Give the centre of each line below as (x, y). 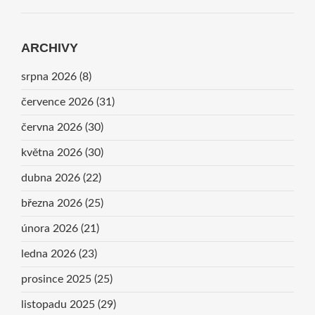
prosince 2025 (57, 279)
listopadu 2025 (59, 304)
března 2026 (53, 203)
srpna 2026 (50, 76)
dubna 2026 (52, 178)
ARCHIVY (49, 47)
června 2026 (53, 127)
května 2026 (53, 152)
